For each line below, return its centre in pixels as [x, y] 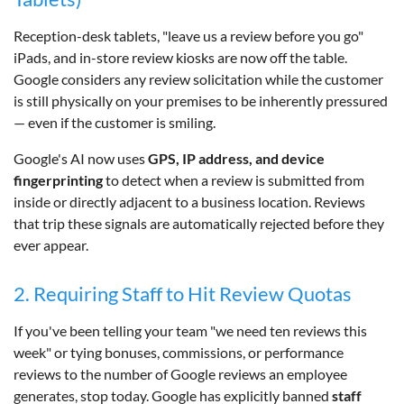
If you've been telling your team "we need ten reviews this [190, 330]
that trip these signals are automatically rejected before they [199, 223]
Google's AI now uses [81, 158]
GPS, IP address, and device [236, 158]
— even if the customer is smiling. [115, 122]
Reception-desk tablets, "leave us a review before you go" [188, 35]
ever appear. [51, 244]
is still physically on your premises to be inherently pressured [201, 100]
